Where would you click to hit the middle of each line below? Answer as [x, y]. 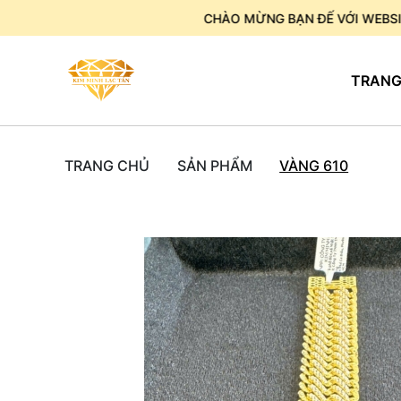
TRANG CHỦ [107, 166]
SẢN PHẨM [214, 166]
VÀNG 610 [314, 166]
